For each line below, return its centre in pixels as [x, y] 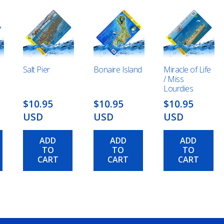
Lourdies [178, 89]
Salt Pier [36, 70]
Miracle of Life [187, 70]
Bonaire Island [117, 70]
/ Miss [174, 79]
